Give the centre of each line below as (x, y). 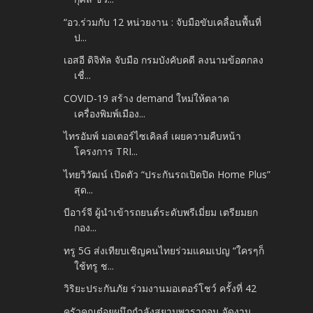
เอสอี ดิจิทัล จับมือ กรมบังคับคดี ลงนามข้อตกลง (164, 60)
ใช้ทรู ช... (94, 265)
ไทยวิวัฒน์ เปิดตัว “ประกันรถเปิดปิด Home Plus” (167, 174)
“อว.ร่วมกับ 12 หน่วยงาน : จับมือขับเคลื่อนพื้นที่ (163, 22)
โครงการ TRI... (106, 152)
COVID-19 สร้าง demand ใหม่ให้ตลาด (147, 98)
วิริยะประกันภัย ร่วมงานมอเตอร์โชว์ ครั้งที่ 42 (160, 289)
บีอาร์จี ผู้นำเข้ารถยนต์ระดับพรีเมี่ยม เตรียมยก (161, 212)
